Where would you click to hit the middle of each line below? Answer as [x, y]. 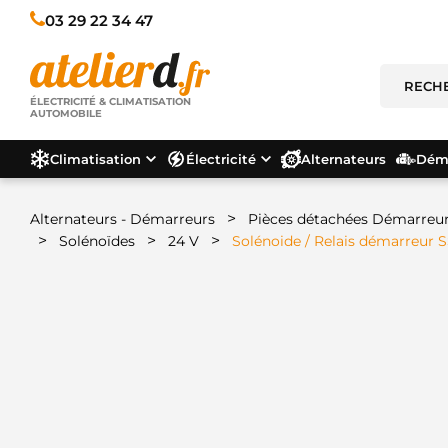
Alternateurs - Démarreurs [122, 219]
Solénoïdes [97, 241]
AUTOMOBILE [66, 114]
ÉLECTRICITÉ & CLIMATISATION [110, 102]
